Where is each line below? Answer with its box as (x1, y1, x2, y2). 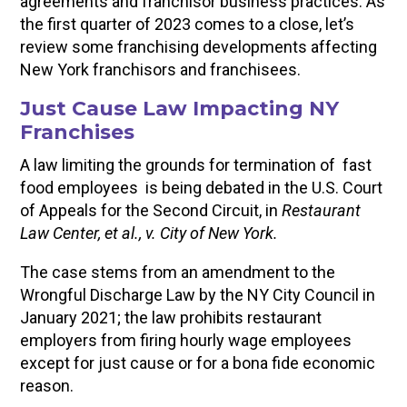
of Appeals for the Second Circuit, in (20, 201, 283, 220)
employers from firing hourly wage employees (20, 331, 352, 350)
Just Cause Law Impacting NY (20, 96, 340, 121)
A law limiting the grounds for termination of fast (20, 155, 372, 174)
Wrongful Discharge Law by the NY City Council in (20, 285, 376, 304)
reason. (20, 376, 78, 395)
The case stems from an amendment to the (20, 263, 336, 282)
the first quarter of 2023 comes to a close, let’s (20, 15, 355, 34)
